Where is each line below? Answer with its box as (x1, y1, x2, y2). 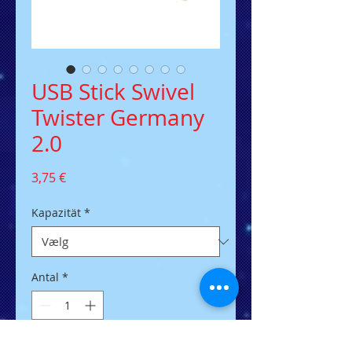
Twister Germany (31, 103, 204, 133)
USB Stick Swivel (31, 77, 195, 107)
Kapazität (31, 205, 81, 221)
